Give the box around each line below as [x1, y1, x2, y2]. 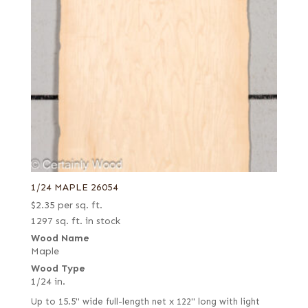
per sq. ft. [57, 199, 102, 211]
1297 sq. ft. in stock [30, 214, 120, 227]
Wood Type [30, 262, 85, 274]
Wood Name [30, 232, 89, 244]
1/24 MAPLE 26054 [30, 181, 118, 193]
